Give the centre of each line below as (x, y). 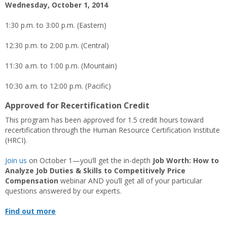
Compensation (32, 181)
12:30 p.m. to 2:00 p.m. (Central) (57, 45)
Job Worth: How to (186, 160)
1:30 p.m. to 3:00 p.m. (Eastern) (56, 25)
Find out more (30, 211)
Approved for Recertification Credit (77, 105)
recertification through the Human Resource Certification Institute (112, 130)
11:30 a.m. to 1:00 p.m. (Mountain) (61, 66)
